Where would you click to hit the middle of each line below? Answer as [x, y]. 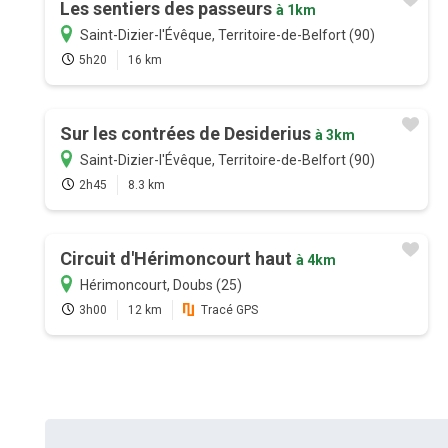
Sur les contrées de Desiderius [187, 134]
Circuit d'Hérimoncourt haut [177, 259]
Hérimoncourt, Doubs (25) [160, 285]
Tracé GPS [229, 310]
